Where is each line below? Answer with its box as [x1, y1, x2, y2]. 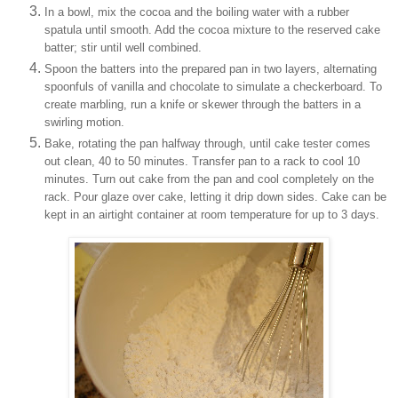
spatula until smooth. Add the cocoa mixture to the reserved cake [44, 23, 380, 37]
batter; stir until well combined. [44, 41, 202, 55]
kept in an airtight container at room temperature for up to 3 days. [44, 208, 379, 222]
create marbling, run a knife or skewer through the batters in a [44, 98, 361, 112]
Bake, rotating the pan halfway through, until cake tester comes [44, 137, 370, 151]
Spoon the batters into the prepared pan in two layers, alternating [44, 62, 377, 76]
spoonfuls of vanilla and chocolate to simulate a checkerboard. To [44, 80, 382, 94]
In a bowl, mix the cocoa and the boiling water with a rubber [44, 5, 349, 20]
